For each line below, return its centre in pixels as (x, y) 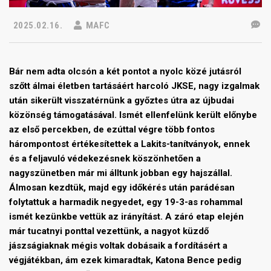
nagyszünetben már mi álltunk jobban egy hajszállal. (121, 173)
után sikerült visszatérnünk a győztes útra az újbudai (122, 101)
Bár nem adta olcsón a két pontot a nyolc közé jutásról (125, 72)
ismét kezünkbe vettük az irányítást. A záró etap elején (126, 217)
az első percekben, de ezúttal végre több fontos (112, 130)
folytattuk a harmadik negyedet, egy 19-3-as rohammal (126, 202)
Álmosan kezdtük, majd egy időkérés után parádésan (122, 188)
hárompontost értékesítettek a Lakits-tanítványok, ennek (129, 144)
